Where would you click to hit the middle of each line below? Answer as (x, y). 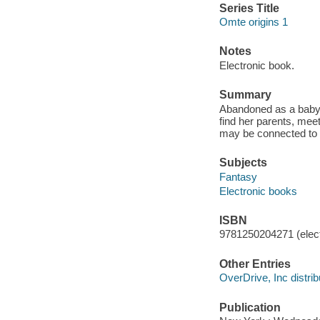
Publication (250, 307)
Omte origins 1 (253, 22)
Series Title (249, 8)
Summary (245, 95)
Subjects (243, 162)
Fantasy (238, 176)
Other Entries (255, 264)
